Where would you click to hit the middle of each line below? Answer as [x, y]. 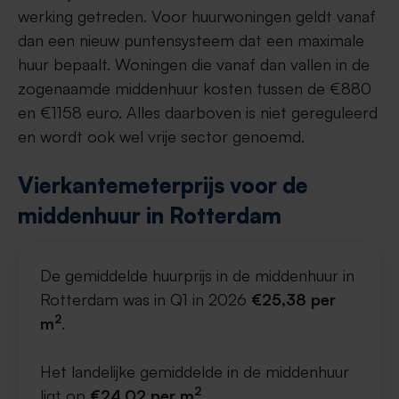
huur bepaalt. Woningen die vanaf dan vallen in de [194, 64]
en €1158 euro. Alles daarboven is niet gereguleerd [198, 112]
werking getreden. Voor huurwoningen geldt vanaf [197, 16]
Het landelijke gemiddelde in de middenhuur [195, 371]
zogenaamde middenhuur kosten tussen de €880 [195, 88]
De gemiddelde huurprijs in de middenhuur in [197, 275]
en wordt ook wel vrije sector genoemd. [161, 136]
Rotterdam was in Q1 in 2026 [146, 299]
